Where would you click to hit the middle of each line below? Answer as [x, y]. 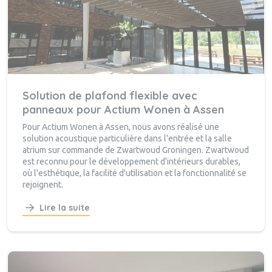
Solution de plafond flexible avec [110, 96]
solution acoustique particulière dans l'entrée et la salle [127, 139]
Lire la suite [65, 208]
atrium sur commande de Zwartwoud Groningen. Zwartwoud [136, 150]
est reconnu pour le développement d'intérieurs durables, [131, 162]
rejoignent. [43, 185]
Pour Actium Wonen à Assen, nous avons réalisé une [121, 127]
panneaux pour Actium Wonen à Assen [123, 110]
